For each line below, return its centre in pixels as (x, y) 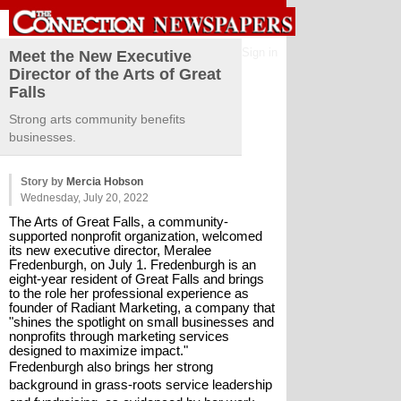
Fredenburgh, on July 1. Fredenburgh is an (132, 265)
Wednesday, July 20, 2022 (85, 198)
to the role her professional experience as (129, 294)
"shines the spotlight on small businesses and (141, 322)
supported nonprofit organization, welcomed (136, 236)
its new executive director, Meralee (110, 251)
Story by (43, 182)
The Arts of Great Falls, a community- (119, 222)
